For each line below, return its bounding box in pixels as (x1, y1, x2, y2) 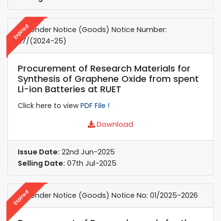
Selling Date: (18, 158, 65, 168)
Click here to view (18, 100, 80, 110)
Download (95, 119, 133, 129)
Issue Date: (18, 147, 60, 157)
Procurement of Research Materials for (18, 62, 190, 74)
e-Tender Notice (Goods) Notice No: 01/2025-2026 (18, 190, 198, 200)
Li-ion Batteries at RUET (18, 82, 121, 95)
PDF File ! (80, 100, 110, 110)
